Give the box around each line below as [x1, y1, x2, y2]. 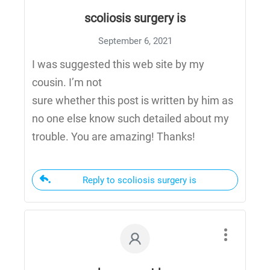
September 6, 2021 [98, 36, 172, 46]
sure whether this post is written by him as [32, 94, 233, 107]
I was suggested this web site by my [32, 58, 204, 71]
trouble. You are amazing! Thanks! [32, 130, 195, 143]
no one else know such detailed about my [32, 112, 229, 125]
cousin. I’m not [32, 76, 102, 89]
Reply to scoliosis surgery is [83, 175, 196, 186]
